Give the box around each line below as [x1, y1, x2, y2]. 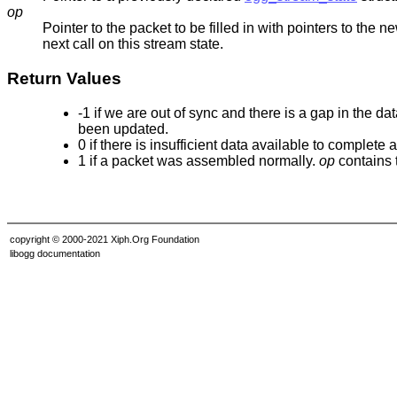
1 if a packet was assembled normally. [78, 152, 319, 168]
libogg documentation [10, 247, 100, 259]
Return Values [7, 69, 121, 89]
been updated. [78, 121, 168, 136]
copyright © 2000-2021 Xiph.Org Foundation [10, 233, 199, 245]
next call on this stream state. [43, 36, 223, 52]
